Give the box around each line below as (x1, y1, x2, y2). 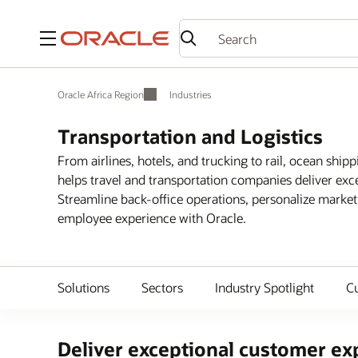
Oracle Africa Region (58, 88, 144, 101)
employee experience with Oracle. (58, 209, 246, 226)
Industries (169, 88, 212, 101)
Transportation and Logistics (58, 124, 323, 149)
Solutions (58, 279, 109, 296)
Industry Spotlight (215, 279, 314, 296)
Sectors (141, 279, 183, 296)
